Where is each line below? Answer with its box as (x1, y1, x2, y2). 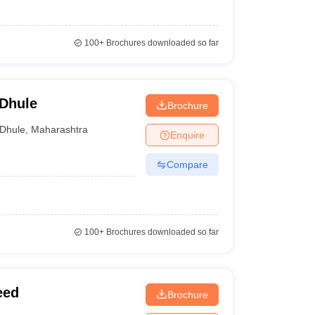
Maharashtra (31, 123, 89, 135)
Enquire (169, 129, 205, 141)
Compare (166, 158, 208, 170)
